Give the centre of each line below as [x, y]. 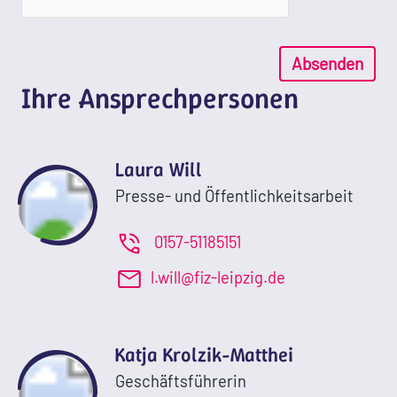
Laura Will [159, 170]
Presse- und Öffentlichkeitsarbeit [234, 196]
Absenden [327, 64]
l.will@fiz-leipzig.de [218, 277]
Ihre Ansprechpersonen [160, 99]
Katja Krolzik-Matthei [204, 355]
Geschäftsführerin [181, 381]
